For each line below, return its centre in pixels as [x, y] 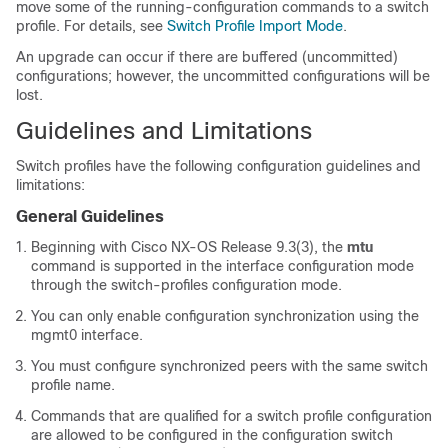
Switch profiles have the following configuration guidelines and [218, 166]
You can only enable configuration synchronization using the [225, 316]
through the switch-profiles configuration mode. [186, 285]
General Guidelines [90, 216]
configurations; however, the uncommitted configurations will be [223, 76]
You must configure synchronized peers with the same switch [229, 366]
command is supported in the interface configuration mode [222, 266]
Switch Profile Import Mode [255, 26]
